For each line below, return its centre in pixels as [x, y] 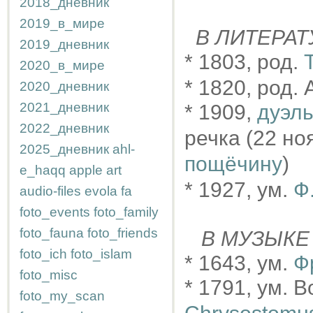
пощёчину [233, 164]
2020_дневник [64, 86]
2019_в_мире [62, 23]
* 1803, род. [244, 62]
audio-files [50, 191]
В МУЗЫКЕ [253, 239]
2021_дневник [64, 107]
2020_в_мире [62, 65]
